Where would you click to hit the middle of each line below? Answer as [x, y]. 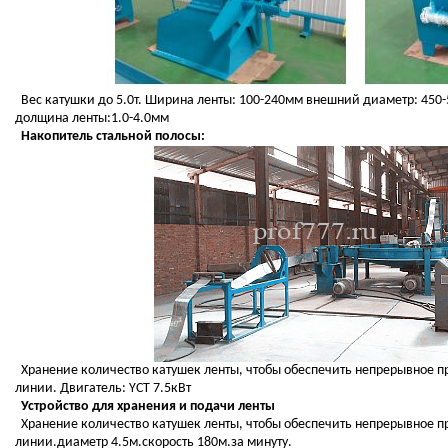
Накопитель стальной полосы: [109, 137]
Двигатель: [94, 389]
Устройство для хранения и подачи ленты [144, 407]
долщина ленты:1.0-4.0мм [91, 119]
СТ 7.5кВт [163, 389]
